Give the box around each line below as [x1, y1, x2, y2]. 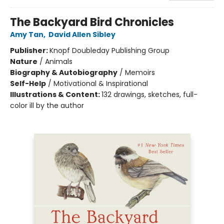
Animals [45, 56, 72, 66]
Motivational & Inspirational [53, 78, 148, 88]
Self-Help [10, 78, 46, 88]
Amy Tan [10, 29, 43, 39]
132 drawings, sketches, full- [101, 89, 197, 99]
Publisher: [10, 45, 49, 55]
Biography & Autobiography [10, 67, 117, 77]
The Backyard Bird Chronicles [10, 14, 174, 30]
